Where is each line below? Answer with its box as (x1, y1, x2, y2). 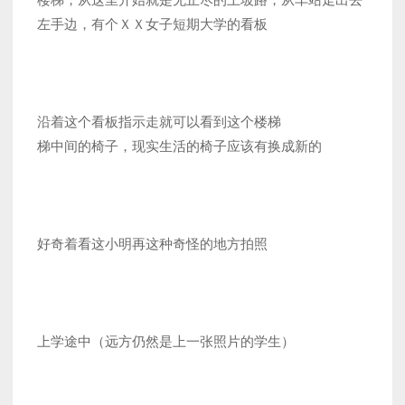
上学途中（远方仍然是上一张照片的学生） (37, 334, 295, 350)
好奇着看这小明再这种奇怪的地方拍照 (37, 236, 268, 252)
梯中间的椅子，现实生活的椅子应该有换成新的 (37, 138, 322, 155)
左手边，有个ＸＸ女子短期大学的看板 (37, 16, 268, 33)
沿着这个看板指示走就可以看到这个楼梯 (37, 114, 281, 130)
